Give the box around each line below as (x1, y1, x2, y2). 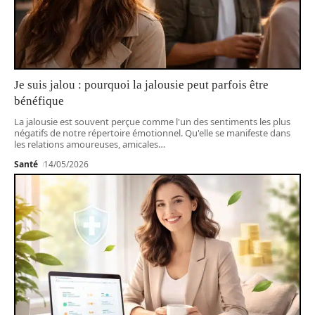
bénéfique (14, 94, 64, 108)
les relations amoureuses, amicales (14, 137, 158, 150)
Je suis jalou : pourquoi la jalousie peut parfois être (14, 77, 269, 91)
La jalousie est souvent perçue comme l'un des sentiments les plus (14, 115, 290, 128)
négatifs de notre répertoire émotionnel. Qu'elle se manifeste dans (14, 126, 290, 139)
